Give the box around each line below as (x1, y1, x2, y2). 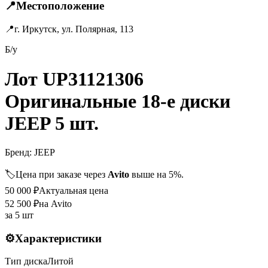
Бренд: (5, 147, 32, 158)
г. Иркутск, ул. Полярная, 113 (14, 24, 133, 35)
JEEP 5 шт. (5, 112, 99, 134)
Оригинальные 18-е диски (5, 90, 230, 112)
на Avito (39, 199, 72, 209)
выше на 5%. (129, 169, 184, 180)
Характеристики (15, 232, 102, 245)
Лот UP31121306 (5, 68, 144, 90)
